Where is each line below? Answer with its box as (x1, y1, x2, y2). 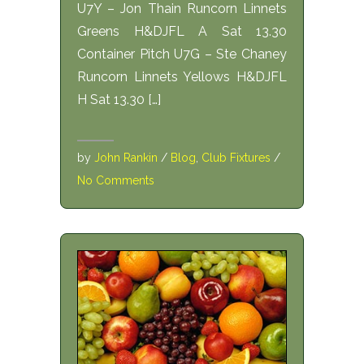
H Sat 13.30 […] (77, 92, 161, 108)
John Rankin (94, 151, 158, 165)
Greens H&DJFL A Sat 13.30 (77, 24, 287, 40)
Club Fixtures (201, 151, 271, 165)
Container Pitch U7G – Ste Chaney (77, 46, 287, 63)
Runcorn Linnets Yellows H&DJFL (77, 69, 287, 85)
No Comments (77, 174, 154, 188)
